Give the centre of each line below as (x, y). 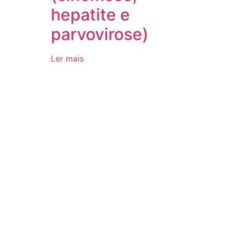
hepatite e (91, 14)
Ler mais (68, 58)
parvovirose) (100, 34)
